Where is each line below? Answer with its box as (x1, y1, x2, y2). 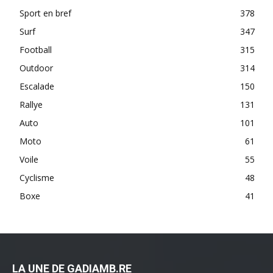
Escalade (19, 80, 54, 93)
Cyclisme (19, 172, 54, 184)
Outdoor (19, 62, 53, 74)
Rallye (19, 99, 43, 111)
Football (19, 44, 52, 56)
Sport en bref (19, 7, 71, 19)
